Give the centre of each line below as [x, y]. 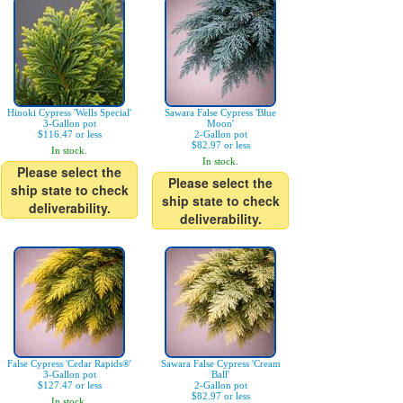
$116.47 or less [69, 134]
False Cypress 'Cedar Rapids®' [69, 363]
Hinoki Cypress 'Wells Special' [69, 112]
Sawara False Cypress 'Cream [220, 363]
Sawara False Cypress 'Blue [220, 112]
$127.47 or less [69, 385]
